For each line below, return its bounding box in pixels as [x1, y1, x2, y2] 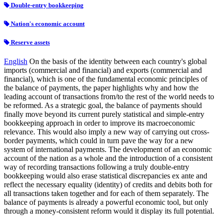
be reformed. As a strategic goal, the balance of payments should [4, 101, 202, 110]
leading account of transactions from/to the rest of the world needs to [4, 92, 214, 101]
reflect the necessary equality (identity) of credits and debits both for [4, 180, 212, 189]
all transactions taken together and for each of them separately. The [4, 189, 209, 198]
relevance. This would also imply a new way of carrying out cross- [4, 128, 209, 136]
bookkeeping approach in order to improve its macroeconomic [4, 119, 195, 128]
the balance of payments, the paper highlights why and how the [4, 84, 198, 92]
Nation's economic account [9, 20, 85, 27]
